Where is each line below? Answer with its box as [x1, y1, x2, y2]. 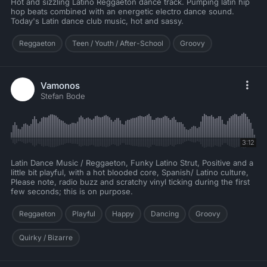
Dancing [151, 209, 179, 219]
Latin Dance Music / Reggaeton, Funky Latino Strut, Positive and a [11, 158, 253, 168]
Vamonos [41, 80, 80, 92]
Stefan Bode [41, 91, 85, 101]
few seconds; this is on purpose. [11, 187, 133, 197]
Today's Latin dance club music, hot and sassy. [11, 16, 184, 26]
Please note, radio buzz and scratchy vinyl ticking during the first [11, 177, 250, 187]
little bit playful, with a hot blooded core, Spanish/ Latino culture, [11, 167, 249, 178]
